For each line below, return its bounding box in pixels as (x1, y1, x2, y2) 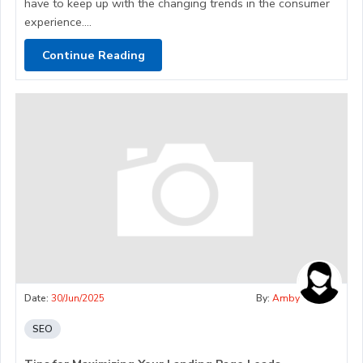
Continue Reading (41, 46, 145, 63)
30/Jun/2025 (51, 292, 105, 305)
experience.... (24, 14, 92, 31)
